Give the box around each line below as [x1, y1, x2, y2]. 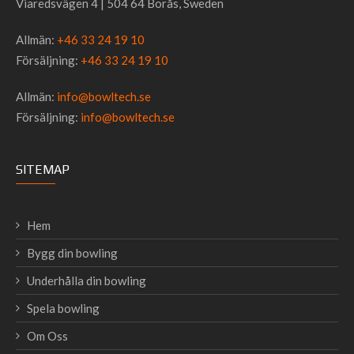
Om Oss [27, 329, 68, 344]
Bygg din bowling [27, 246, 118, 261]
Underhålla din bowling [27, 273, 146, 288]
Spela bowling [27, 301, 100, 316]
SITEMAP [16, 162, 70, 178]
